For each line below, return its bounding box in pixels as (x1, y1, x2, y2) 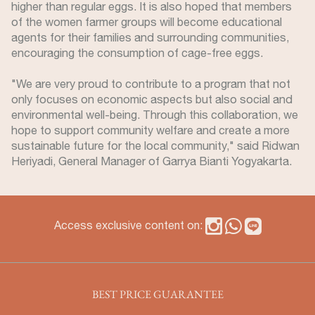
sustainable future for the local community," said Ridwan (11, 139, 300, 152)
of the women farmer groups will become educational (11, 15, 282, 28)
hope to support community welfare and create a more (11, 124, 290, 136)
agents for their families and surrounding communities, (11, 31, 289, 44)
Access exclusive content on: (53, 219, 205, 232)
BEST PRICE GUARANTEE (91, 287, 224, 302)
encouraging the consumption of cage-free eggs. (11, 46, 263, 59)
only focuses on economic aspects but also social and (11, 93, 292, 105)
